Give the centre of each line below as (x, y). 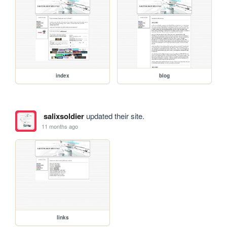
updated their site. (114, 116)
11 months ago (60, 126)
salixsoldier (64, 116)
